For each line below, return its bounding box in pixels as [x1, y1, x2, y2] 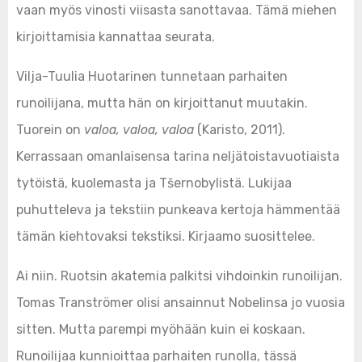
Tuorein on [16, 122, 84, 137]
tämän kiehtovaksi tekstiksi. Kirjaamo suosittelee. [16, 229, 315, 244]
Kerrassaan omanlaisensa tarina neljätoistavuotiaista [16, 149, 339, 164]
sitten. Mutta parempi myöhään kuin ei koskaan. [16, 322, 305, 337]
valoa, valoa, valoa [84, 122, 194, 137]
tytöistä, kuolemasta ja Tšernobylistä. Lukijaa [16, 175, 292, 191]
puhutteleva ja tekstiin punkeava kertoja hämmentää [16, 202, 340, 217]
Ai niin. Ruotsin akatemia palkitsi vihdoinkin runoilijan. [16, 268, 343, 284]
